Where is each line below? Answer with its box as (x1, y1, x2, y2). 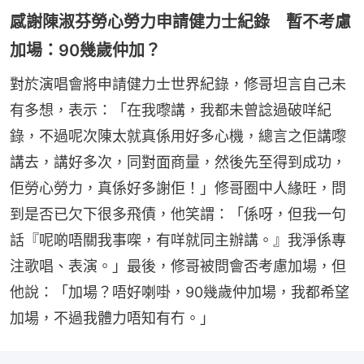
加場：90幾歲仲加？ (10, 40, 161, 60)
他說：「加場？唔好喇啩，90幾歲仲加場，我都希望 (10, 283, 349, 301)
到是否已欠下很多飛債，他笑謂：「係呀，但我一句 (10, 205, 346, 223)
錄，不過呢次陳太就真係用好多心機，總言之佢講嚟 (10, 127, 346, 145)
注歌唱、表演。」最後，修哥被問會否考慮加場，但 (10, 257, 346, 275)
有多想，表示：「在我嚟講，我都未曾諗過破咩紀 (10, 101, 331, 119)
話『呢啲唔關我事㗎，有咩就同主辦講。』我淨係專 (10, 231, 346, 249)
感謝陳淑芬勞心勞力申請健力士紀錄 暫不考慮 (10, 11, 351, 32)
